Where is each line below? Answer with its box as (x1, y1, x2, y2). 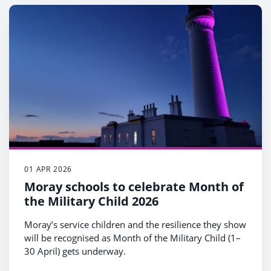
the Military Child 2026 (24, 193, 158, 209)
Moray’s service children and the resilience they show (24, 218, 246, 230)
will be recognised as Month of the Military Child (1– (24, 232, 241, 244)
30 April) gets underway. (24, 245, 126, 257)
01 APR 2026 (24, 164, 73, 174)
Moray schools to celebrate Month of (24, 178, 244, 195)
